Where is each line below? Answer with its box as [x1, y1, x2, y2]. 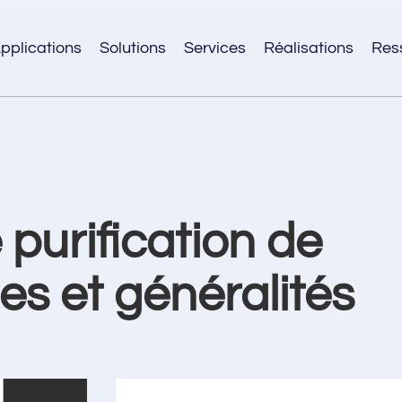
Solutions [99, 39, 166, 57]
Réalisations [263, 39, 354, 57]
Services [183, 39, 246, 57]
